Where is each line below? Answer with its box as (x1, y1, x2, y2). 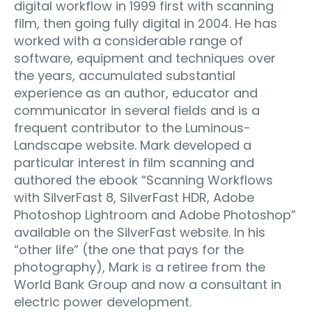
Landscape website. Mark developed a (14, 136, 251, 155)
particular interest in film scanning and (14, 154, 254, 172)
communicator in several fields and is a (14, 102, 260, 120)
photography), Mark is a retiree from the (14, 258, 265, 276)
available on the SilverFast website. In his (14, 224, 265, 242)
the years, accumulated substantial (14, 67, 235, 85)
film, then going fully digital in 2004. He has (14, 15, 277, 33)
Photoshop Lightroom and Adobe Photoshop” (14, 206, 296, 224)
